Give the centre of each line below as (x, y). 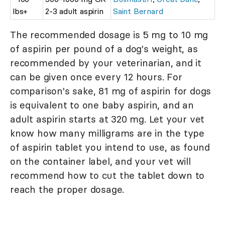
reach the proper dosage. (67, 189)
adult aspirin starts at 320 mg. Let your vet (107, 119)
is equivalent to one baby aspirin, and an (102, 105)
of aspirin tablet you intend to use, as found (110, 147)
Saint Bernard (138, 11)
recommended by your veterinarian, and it (106, 63)
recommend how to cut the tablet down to (107, 175)
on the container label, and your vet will (100, 161)
